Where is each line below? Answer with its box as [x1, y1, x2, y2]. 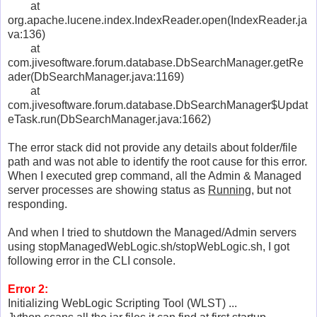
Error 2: [8, 282, 48, 295]
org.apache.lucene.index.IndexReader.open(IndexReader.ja [8, 13, 307, 26]
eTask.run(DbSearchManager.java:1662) [8, 113, 211, 125]
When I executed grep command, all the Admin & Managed [8, 169, 301, 182]
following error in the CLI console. [8, 254, 175, 267]
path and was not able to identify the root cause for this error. [8, 155, 307, 168]
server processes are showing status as [8, 183, 208, 196]
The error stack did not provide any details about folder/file [8, 141, 297, 154]
